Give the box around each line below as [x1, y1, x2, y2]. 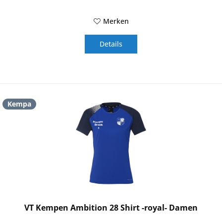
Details [100, 39, 123, 49]
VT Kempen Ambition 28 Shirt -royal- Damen [24, 202, 198, 214]
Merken [103, 16, 129, 26]
